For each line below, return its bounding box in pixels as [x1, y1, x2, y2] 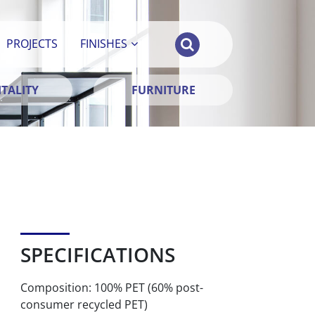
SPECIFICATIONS [20, 241, 175, 268]
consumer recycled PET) [20, 297, 148, 312]
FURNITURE [131, 82, 195, 98]
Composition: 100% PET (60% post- [20, 280, 203, 295]
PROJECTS [6, 36, 58, 51]
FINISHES [80, 36, 128, 51]
